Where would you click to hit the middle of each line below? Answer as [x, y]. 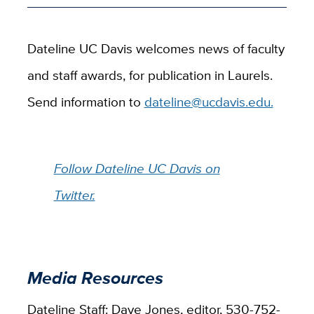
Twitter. [74, 194]
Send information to [86, 101]
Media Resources [95, 278]
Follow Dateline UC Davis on [137, 168]
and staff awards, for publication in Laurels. [150, 75]
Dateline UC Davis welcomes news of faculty [156, 48]
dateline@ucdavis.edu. [209, 101]
